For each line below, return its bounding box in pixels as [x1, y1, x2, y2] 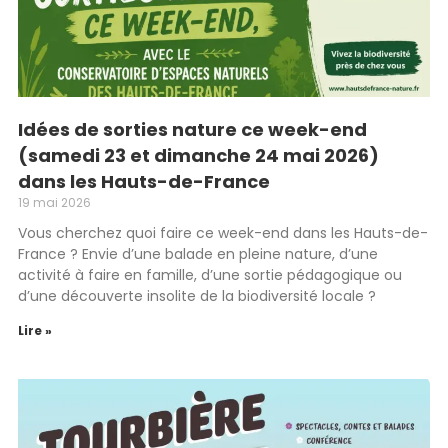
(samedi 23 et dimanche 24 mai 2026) [18, 143, 379, 168]
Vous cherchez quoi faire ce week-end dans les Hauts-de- [18, 223, 428, 243]
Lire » [18, 322, 52, 339]
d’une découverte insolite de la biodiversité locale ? [18, 286, 376, 306]
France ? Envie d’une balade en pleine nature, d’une [18, 244, 378, 264]
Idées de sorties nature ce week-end [18, 117, 367, 142]
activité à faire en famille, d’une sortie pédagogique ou [18, 265, 402, 285]
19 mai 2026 [18, 194, 91, 211]
